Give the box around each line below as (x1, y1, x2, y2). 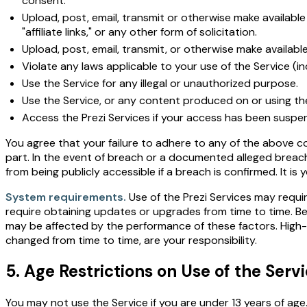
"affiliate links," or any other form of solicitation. (22, 24, 257, 39)
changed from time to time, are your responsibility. (5, 232, 257, 247)
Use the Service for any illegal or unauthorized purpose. (22, 75, 298, 90)
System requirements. (5, 189, 126, 204)
